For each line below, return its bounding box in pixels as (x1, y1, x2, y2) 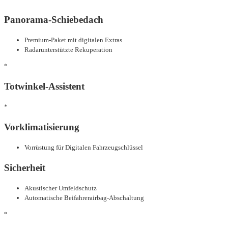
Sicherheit (4, 162, 45, 173)
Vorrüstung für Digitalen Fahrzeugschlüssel (24, 143, 143, 151)
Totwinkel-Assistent (4, 80, 84, 92)
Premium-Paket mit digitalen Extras (24, 36, 122, 44)
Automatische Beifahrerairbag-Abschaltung (24, 193, 144, 202)
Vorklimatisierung (4, 121, 79, 132)
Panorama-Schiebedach (4, 14, 103, 25)
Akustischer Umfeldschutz (24, 184, 97, 192)
